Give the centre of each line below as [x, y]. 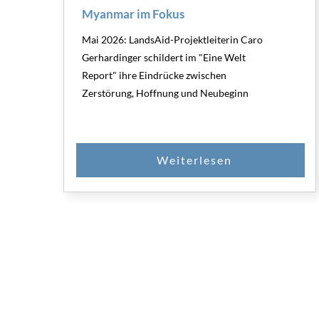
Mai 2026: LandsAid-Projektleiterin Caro [172, 39]
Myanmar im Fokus [133, 14]
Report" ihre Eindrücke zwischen [154, 75]
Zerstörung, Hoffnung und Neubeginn [165, 93]
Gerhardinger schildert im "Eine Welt [163, 57]
